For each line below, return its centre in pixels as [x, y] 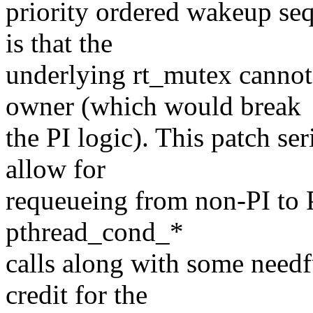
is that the [59, 43]
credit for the [77, 295]
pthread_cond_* [95, 232]
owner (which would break [153, 106]
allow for [56, 169]
